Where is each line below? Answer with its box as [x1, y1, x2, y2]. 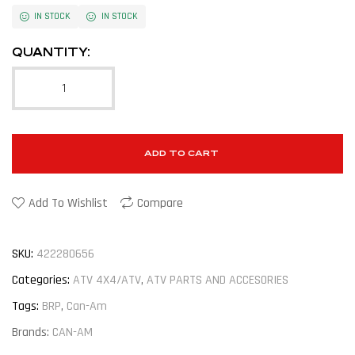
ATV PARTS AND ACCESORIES [147, 272, 288, 289]
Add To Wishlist [29, 194, 108, 212]
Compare [137, 194, 183, 212]
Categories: [12, 272, 70, 289]
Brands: [12, 324, 52, 342]
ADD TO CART [144, 147, 219, 158]
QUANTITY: [12, 44, 90, 59]
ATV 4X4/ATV [73, 272, 141, 289]
